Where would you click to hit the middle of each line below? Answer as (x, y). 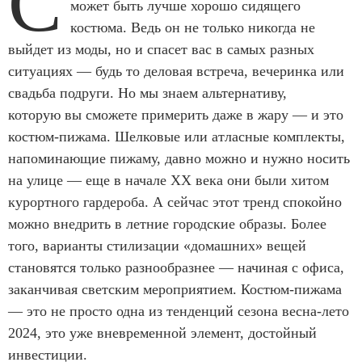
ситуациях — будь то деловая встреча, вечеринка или (176, 72)
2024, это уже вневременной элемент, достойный (162, 333)
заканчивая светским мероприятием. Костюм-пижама (175, 290)
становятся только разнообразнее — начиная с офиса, (176, 268)
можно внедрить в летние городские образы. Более (167, 224)
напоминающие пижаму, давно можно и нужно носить (179, 159)
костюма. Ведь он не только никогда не (193, 28)
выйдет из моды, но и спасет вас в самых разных (161, 50)
